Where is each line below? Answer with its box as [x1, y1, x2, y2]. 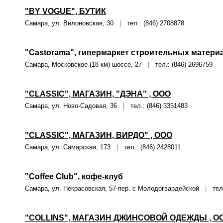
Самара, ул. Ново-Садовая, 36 [25, 102, 123, 110]
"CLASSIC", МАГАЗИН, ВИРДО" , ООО [25, 131, 172, 139]
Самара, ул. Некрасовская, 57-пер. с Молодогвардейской [25, 185, 205, 192]
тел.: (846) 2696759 [149, 61, 213, 68]
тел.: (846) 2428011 [118, 143, 181, 151]
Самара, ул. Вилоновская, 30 [25, 19, 119, 27]
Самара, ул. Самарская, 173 [25, 143, 116, 151]
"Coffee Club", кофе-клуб [25, 172, 123, 181]
